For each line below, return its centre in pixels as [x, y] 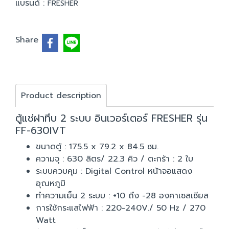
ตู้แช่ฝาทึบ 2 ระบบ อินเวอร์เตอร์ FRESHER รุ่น [111, 118]
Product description [61, 96]
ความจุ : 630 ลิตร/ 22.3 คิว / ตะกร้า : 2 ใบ [114, 159]
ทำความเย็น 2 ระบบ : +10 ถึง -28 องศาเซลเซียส [122, 196]
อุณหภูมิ [51, 184]
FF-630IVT [41, 130]
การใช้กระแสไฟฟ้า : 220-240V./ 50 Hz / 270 [121, 208]
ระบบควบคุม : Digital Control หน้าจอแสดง [114, 171]
